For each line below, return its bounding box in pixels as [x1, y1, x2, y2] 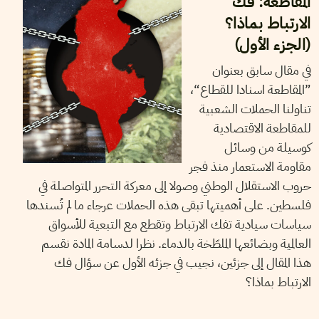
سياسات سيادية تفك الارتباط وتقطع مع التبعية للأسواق [48, 214, 311, 234]
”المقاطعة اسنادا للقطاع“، [189, 79, 311, 99]
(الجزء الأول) [234, 32, 311, 56]
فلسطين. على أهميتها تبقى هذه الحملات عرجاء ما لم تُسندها [26, 194, 311, 214]
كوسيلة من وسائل [224, 137, 311, 157]
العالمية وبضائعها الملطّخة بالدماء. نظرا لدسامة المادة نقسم [41, 233, 311, 253]
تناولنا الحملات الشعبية [199, 98, 311, 118]
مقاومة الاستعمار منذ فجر [189, 156, 311, 176]
